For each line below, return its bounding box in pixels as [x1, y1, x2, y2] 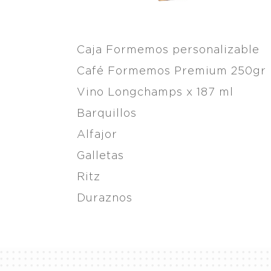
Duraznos [77, 191, 132, 203]
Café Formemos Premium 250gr [77, 64, 266, 76]
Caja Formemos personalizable [77, 43, 260, 55]
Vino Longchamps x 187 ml [77, 85, 233, 97]
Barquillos [77, 106, 137, 119]
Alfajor [77, 128, 117, 140]
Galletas [77, 149, 124, 161]
